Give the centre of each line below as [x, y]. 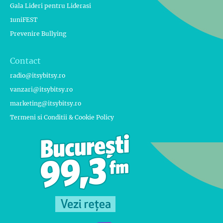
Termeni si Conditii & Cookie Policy [62, 117]
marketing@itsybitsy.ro [46, 104]
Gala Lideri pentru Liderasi [51, 6]
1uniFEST [24, 20]
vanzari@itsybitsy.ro [41, 90]
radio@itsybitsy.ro [38, 76]
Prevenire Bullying [38, 34]
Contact [25, 61]
